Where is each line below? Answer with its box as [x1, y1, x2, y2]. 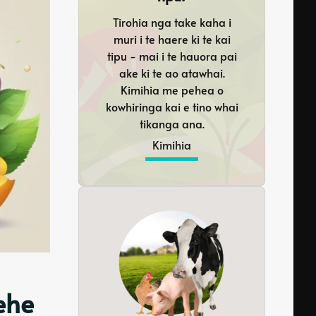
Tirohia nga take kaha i [112, 14, 231, 30]
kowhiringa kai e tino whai [105, 99, 238, 114]
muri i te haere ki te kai [113, 31, 231, 47]
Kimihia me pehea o [120, 82, 224, 97]
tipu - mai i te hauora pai [107, 48, 237, 63]
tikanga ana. [139, 116, 205, 131]
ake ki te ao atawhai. [119, 65, 225, 80]
